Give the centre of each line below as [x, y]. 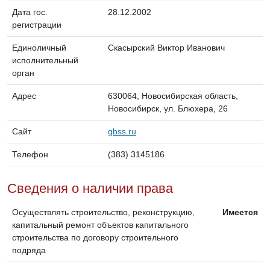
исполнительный [45, 60]
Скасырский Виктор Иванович [166, 47]
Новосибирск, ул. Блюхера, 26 [168, 108]
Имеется [240, 212]
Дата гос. [30, 12]
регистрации [37, 24]
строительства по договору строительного [95, 237]
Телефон [30, 154]
